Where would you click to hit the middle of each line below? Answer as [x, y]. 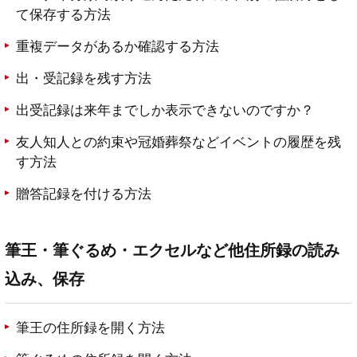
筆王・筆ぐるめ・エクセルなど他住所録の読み [172, 251]
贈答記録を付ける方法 [84, 194]
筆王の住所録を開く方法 [90, 328]
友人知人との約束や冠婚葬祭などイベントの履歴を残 [178, 143]
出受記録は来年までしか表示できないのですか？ [165, 111]
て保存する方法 [63, 15]
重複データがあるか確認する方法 [118, 47]
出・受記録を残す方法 [84, 79]
